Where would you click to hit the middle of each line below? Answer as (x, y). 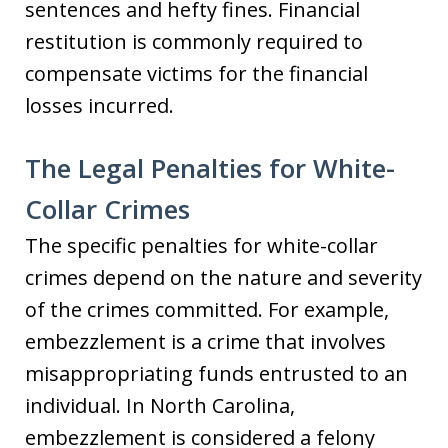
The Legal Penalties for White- (210, 168)
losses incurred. (102, 105)
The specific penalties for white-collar (201, 245)
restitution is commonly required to (194, 41)
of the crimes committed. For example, (207, 309)
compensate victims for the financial (196, 73)
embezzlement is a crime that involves (205, 341)
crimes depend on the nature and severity (223, 277)
